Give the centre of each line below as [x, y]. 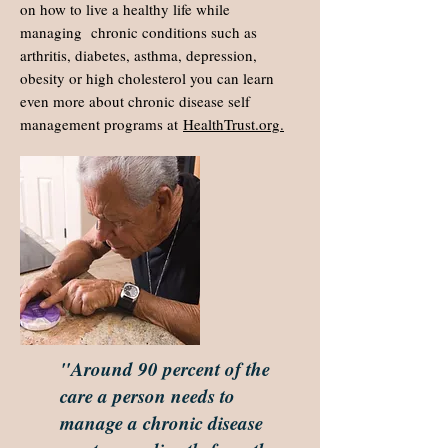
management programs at [101, 124]
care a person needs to [147, 395]
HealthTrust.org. [233, 124]
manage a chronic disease [161, 422]
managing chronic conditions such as [138, 32]
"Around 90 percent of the [165, 368]
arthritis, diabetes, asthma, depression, [138, 55]
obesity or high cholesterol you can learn [147, 78]
